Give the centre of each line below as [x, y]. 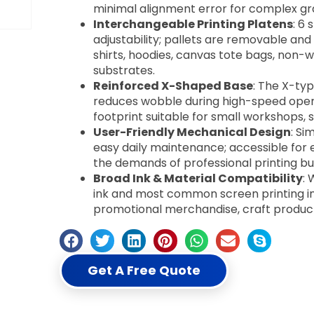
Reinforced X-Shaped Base [173, 86]
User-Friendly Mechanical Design [192, 132]
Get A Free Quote [144, 271]
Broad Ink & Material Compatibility [198, 178]
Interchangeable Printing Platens [193, 24]
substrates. [124, 70]
